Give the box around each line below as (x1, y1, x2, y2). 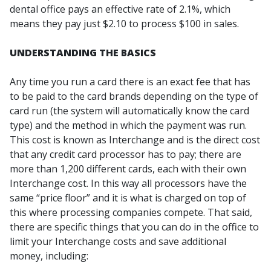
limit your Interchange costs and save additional (10, 235, 226, 248)
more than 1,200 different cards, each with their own (10, 162, 246, 175)
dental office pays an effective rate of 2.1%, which (10, 2, 230, 16)
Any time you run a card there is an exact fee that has (10, 75, 250, 88)
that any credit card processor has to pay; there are (10, 148, 241, 161)
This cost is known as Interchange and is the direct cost (10, 133, 260, 146)
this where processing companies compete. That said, (10, 206, 252, 219)
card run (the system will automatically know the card (10, 104, 249, 117)
